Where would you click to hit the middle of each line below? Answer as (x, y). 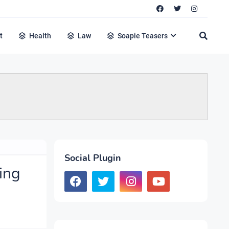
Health (40, 36)
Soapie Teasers (143, 36)
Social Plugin (93, 158)
